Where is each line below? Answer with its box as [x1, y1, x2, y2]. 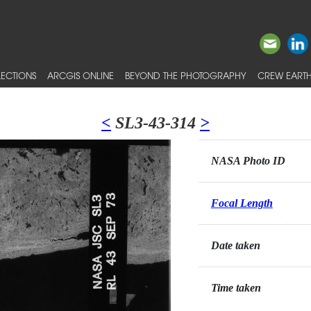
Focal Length [210, 197, 273, 209]
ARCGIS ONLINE [47, 69, 114, 82]
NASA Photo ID [210, 155, 285, 167]
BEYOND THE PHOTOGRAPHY [125, 69, 246, 82]
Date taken [210, 239, 260, 251]
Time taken [210, 282, 261, 294]
